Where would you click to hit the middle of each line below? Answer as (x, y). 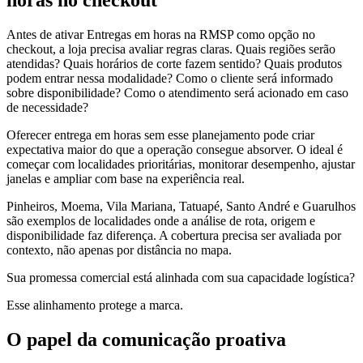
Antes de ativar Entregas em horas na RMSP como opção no (161, 35)
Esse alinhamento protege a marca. (95, 305)
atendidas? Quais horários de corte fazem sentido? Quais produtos (174, 64)
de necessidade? (47, 108)
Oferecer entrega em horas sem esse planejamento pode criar (160, 135)
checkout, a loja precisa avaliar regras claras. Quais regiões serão (171, 49)
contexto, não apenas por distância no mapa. (119, 250)
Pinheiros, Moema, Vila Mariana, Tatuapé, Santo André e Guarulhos (181, 207)
